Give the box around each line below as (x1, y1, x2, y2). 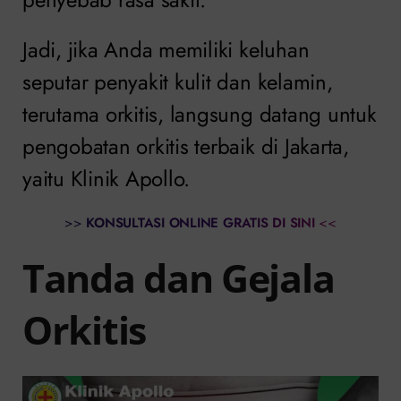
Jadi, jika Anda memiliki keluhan (22, 34, 310, 66)
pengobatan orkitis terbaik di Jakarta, (22, 131, 349, 163)
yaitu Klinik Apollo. (22, 163, 191, 195)
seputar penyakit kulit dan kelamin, (22, 66, 333, 98)
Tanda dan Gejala (22, 251, 335, 304)
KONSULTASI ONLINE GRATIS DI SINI (81, 213, 315, 234)
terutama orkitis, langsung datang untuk (22, 98, 377, 131)
